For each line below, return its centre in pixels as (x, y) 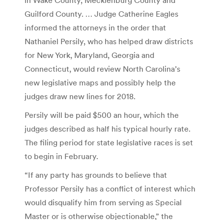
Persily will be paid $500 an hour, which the (102, 115)
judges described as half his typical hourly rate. (108, 128)
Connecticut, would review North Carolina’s (102, 69)
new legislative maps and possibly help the (100, 82)
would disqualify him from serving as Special (103, 202)
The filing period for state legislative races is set (109, 142)
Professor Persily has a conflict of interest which (110, 188)
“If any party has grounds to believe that (96, 175)
